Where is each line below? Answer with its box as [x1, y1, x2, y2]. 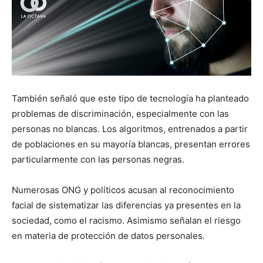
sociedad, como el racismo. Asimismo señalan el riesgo [12, 214, 241, 226]
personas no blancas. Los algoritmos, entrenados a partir [12, 123, 248, 134]
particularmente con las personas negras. [12, 153, 184, 165]
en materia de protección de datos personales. [12, 230, 205, 241]
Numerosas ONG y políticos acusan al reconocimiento [12, 184, 234, 195]
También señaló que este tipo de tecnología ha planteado [12, 92, 249, 104]
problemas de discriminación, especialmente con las [12, 107, 229, 119]
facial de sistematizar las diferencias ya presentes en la [12, 199, 241, 211]
